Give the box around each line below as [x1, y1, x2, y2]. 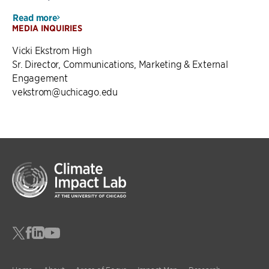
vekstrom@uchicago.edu [12, 85, 118, 97]
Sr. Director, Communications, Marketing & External [12, 58, 228, 70]
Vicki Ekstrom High [12, 44, 92, 56]
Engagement [12, 71, 68, 83]
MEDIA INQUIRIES [12, 23, 82, 34]
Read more [13, 11, 58, 23]
